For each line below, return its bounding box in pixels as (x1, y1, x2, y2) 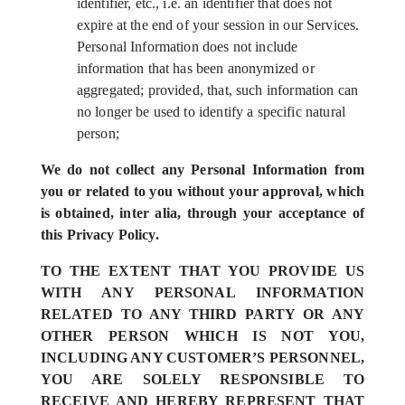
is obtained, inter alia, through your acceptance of (40, 205, 365, 221)
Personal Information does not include (76, 39, 298, 54)
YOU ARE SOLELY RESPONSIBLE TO (40, 372, 365, 387)
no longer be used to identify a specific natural (76, 104, 346, 119)
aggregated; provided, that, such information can (76, 82, 359, 98)
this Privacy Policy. (40, 227, 159, 242)
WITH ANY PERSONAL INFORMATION (40, 285, 365, 300)
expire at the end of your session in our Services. (76, 17, 360, 33)
